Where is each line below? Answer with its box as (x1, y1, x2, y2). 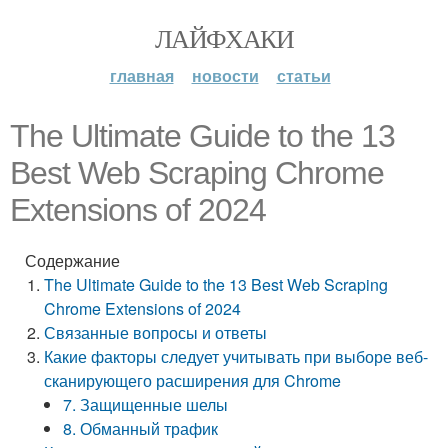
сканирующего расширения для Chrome (44, 369, 342, 392)
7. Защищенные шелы (63, 393, 229, 416)
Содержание (25, 249, 120, 272)
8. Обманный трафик (63, 417, 219, 440)
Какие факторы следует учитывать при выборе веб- (44, 345, 429, 368)
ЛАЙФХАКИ (154, 21, 294, 55)
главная (109, 64, 174, 87)
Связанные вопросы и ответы (44, 321, 268, 344)
